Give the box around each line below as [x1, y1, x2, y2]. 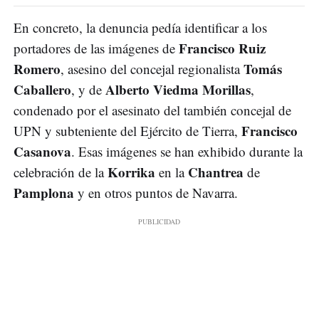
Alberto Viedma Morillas [105, 80, 251, 100]
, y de [71, 80, 105, 99]
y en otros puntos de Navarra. [74, 184, 238, 202]
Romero [14, 59, 61, 79]
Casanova [14, 142, 71, 162]
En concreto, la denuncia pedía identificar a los [14, 19, 267, 37]
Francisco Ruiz [179, 38, 266, 58]
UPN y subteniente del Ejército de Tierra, [14, 122, 241, 140]
